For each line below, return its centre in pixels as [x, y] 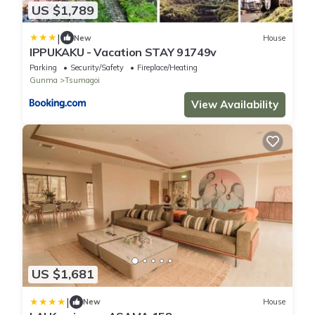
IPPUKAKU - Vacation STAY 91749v [123, 52]
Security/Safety [97, 68]
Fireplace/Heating [167, 68]
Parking [43, 68]
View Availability [235, 105]
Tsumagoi [82, 81]
